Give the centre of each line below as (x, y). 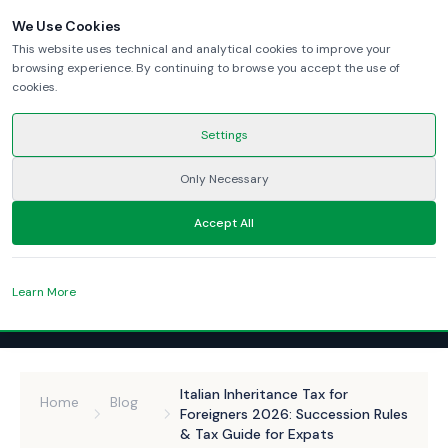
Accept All (224, 223)
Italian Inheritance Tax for (264, 394)
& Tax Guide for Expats (257, 434)
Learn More (44, 292)
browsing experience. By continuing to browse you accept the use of (206, 68)
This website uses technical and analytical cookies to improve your (201, 49)
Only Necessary (224, 179)
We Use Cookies (67, 26)
